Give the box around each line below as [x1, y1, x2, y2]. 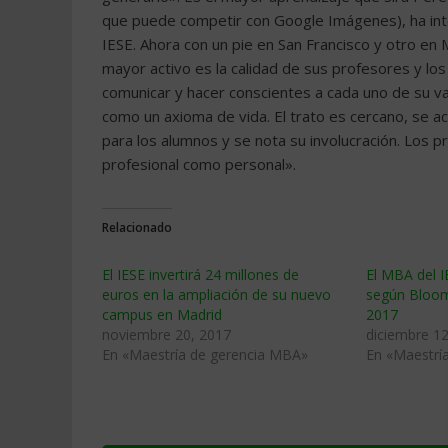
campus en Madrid [102, 305, 222, 324]
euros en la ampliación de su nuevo [102, 285, 331, 304]
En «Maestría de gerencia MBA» [102, 345, 308, 364]
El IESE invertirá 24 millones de [102, 265, 299, 284]
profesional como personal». [102, 154, 296, 174]
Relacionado [102, 219, 172, 236]
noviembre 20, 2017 [102, 325, 231, 344]
